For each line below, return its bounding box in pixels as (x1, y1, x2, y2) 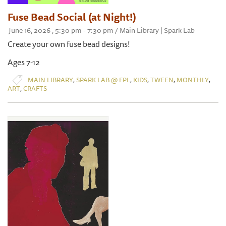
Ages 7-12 (8, 55, 40, 69)
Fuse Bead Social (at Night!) (8, 9, 136, 25)
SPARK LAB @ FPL (76, 74, 130, 85)
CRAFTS (23, 83, 47, 93)
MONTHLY (177, 74, 209, 85)
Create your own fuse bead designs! (8, 37, 130, 50)
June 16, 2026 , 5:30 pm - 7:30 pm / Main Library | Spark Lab (9, 25, 195, 36)
